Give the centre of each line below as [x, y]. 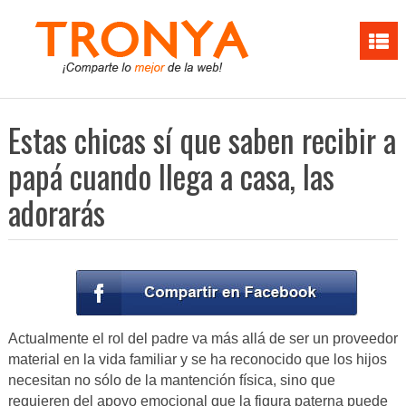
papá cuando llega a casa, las [171, 176]
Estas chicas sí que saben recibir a [202, 140]
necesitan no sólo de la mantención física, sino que [171, 381]
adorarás [56, 212]
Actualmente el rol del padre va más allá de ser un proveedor [203, 339]
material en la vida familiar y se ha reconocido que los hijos [197, 360]
